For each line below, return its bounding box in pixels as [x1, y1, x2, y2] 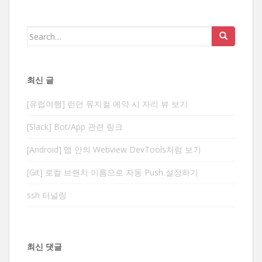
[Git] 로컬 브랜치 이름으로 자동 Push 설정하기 [27, 167, 198, 178]
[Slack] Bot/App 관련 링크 [27, 121, 123, 133]
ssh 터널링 [27, 189, 67, 201]
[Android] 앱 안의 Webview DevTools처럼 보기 [27, 144, 201, 156]
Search [26, 27, 55, 39]
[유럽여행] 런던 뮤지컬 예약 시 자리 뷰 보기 [27, 98, 188, 110]
